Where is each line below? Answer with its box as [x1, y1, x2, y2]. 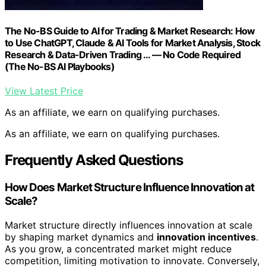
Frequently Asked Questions [5, 151, 183, 169]
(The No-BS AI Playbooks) [5, 60, 115, 72]
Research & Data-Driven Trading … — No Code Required [5, 48, 241, 61]
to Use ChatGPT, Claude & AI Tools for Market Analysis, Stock [5, 36, 261, 49]
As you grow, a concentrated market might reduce [5, 242, 232, 255]
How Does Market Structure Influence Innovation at [5, 180, 255, 195]
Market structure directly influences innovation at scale [5, 218, 252, 231]
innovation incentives [157, 230, 256, 243]
